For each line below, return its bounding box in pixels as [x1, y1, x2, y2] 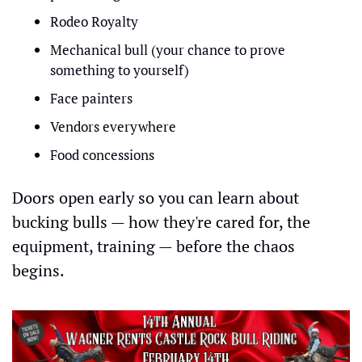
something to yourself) [50, 61, 189, 79]
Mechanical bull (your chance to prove [50, 40, 285, 59]
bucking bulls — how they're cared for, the [12, 211, 310, 233]
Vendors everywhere [50, 117, 176, 136]
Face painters [50, 89, 133, 107]
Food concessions [50, 145, 154, 164]
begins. [12, 259, 65, 281]
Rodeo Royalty [50, 12, 138, 31]
